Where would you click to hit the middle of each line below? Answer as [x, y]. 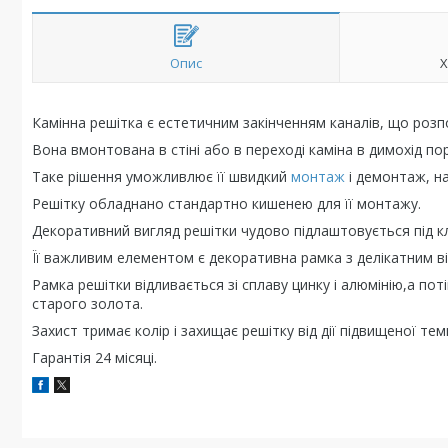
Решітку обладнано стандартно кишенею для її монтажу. [226, 203]
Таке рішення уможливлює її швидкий [161, 176]
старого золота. [87, 303]
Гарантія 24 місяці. [94, 357]
